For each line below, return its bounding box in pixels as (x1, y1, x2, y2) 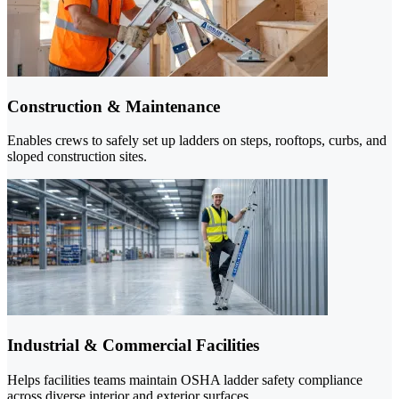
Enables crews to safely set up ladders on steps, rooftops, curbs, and (7, 133, 387, 149)
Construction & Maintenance (7, 96, 220, 116)
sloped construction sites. (7, 149, 147, 165)
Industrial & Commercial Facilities (7, 336, 259, 355)
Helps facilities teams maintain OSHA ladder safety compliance (7, 371, 362, 387)
